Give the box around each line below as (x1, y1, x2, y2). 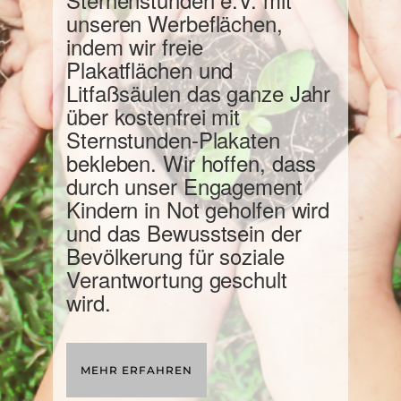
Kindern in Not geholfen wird (66, 193, 330, 226)
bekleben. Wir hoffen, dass (66, 147, 317, 179)
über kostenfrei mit (66, 100, 241, 132)
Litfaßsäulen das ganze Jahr (66, 77, 331, 109)
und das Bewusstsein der (66, 217, 302, 249)
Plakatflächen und (66, 54, 234, 86)
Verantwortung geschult (66, 263, 287, 295)
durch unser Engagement (66, 170, 303, 202)
